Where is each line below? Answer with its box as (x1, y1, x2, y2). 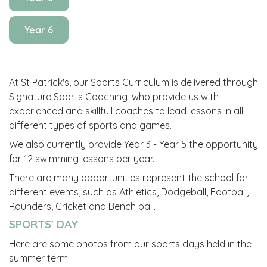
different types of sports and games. (9, 119, 172, 131)
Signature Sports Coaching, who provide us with (9, 90, 219, 103)
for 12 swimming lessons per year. (9, 152, 157, 164)
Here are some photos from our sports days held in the (9, 237, 252, 250)
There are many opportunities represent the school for (9, 171, 249, 184)
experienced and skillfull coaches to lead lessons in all (9, 104, 243, 117)
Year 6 (24, 23, 53, 36)
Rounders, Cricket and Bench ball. (9, 200, 158, 212)
